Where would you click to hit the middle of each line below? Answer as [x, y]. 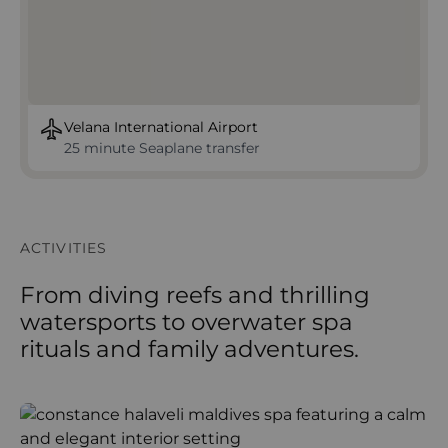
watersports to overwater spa [186, 322]
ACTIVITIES [64, 248]
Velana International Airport [161, 127]
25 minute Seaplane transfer [162, 148]
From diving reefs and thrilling [195, 295]
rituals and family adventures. [189, 349]
